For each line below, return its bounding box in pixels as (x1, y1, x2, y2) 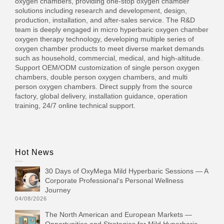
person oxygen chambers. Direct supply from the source (15, 82, 192, 90)
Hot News (15, 148, 54, 156)
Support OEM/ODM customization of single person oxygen (15, 63, 199, 71)
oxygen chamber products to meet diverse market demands (15, 44, 204, 52)
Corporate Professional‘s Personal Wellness (45, 176, 183, 184)
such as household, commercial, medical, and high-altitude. (15, 54, 202, 62)
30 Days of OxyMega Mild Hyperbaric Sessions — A (45, 167, 208, 175)
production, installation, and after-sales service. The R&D (15, 16, 195, 24)
